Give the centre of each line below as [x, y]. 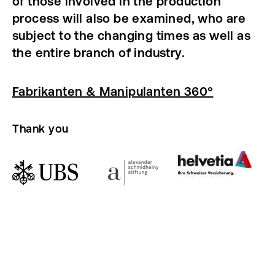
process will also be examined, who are [129, 18]
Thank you [41, 129]
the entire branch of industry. [99, 52]
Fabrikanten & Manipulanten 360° [113, 91]
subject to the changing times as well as [131, 35]
